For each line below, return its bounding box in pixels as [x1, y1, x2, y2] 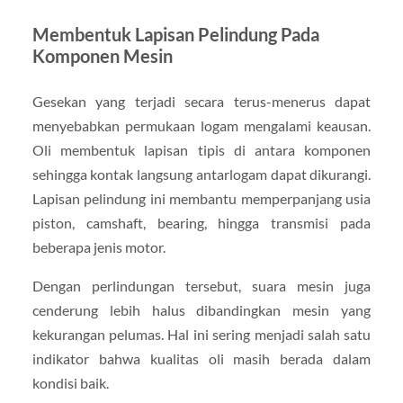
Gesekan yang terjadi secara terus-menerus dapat [31, 92, 372, 110]
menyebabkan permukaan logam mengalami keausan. [31, 116, 372, 134]
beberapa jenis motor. [31, 237, 166, 255]
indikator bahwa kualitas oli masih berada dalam [31, 350, 372, 367]
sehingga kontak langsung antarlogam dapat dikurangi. [31, 165, 372, 183]
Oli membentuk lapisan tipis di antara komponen [31, 140, 372, 158]
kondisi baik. [31, 374, 109, 391]
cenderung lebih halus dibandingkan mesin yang [31, 301, 372, 318]
